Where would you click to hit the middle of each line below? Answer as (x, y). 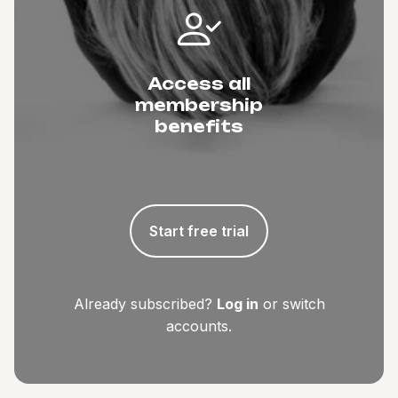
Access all (199, 84)
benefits (199, 126)
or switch (294, 304)
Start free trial (199, 231)
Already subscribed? (143, 304)
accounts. (199, 326)
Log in (237, 304)
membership (199, 105)
